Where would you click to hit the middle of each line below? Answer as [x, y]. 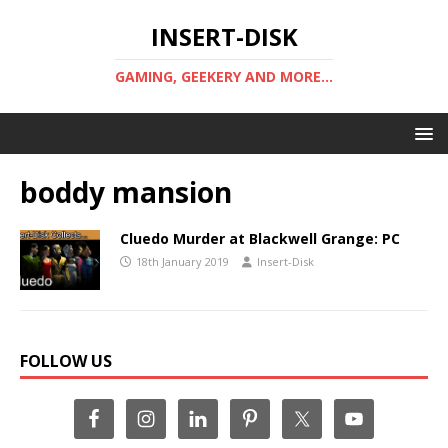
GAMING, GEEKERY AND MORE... [224, 76]
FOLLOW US [66, 361]
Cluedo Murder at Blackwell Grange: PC [260, 238]
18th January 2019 [182, 261]
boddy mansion [126, 192]
